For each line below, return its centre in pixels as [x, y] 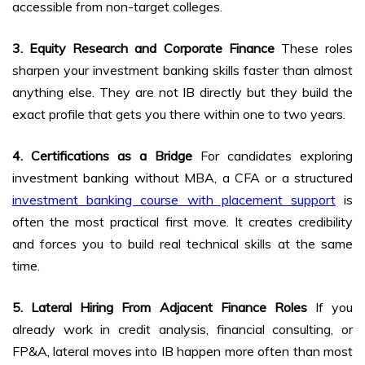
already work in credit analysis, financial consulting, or [182, 330]
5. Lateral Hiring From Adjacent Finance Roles [160, 308]
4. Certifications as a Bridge [102, 156]
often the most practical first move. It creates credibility [182, 222]
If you [330, 308]
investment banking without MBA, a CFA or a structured [182, 178]
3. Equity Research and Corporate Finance [143, 48]
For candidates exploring [273, 156]
